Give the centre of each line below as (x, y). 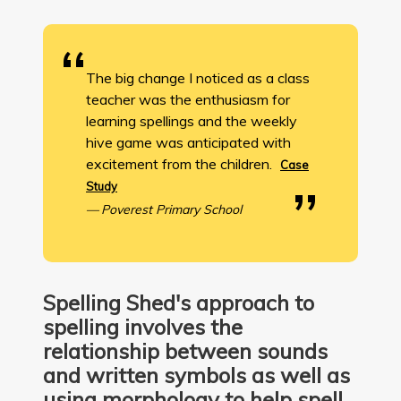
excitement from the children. (181, 164)
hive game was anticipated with (188, 143)
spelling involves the (143, 327)
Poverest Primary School (171, 210)
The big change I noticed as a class (198, 78)
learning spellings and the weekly (192, 121)
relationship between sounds (185, 351)
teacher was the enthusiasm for (188, 100)
